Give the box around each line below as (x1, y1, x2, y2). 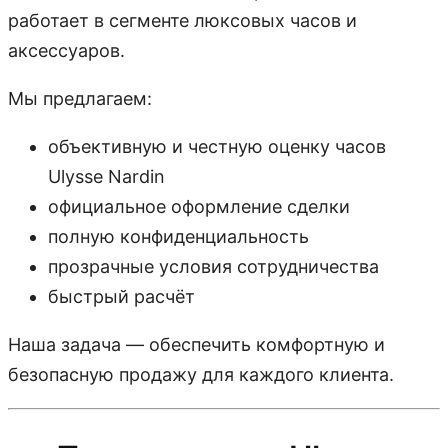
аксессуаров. (8, 40, 125, 62)
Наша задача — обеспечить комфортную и (8, 334, 385, 356)
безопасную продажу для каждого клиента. (8, 364, 394, 386)
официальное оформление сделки (48, 196, 350, 218)
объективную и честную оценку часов (48, 136, 386, 158)
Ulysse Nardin (48, 166, 165, 188)
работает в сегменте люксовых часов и (8, 10, 357, 32)
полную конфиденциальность (48, 226, 309, 248)
